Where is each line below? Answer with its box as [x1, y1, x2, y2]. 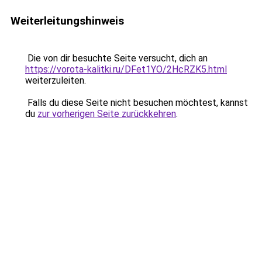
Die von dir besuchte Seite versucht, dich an [25, 53, 208, 64]
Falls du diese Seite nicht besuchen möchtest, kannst [25, 97, 248, 108]
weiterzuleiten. [25, 75, 86, 86]
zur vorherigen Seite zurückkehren [37, 108, 176, 119]
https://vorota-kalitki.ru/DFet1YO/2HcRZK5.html [25, 64, 227, 75]
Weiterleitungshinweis [11, 14, 124, 27]
